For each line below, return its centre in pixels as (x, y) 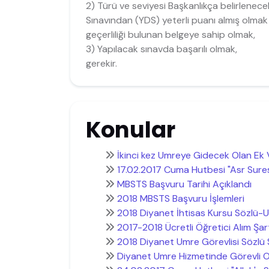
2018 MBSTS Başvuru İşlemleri (180, 199)
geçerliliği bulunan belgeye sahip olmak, (170, 34)
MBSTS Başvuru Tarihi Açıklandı (184, 184)
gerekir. (101, 63)
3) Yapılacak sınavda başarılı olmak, (161, 49)
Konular (130, 130)
